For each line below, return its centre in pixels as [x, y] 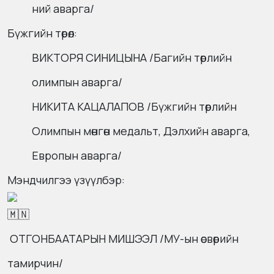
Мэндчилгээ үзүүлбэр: [66, 180]
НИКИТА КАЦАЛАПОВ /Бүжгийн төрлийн [134, 107]
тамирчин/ [35, 263]
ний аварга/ [63, 9]
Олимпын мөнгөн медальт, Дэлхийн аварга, [141, 131]
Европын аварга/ [77, 156]
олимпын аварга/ [77, 82]
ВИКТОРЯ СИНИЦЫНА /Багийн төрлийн [132, 58]
